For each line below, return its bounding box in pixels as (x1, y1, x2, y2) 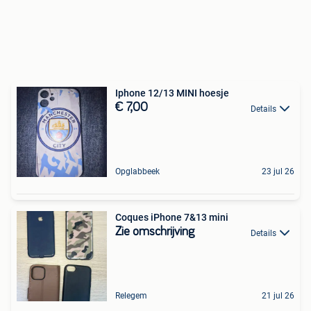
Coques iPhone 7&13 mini (115, 212, 228, 224)
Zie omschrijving (115, 226, 194, 239)
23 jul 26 (262, 167, 294, 177)
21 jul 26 (262, 291, 294, 301)
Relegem (115, 291, 147, 301)
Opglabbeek (115, 167, 160, 177)
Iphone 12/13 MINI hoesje (115, 87, 229, 99)
